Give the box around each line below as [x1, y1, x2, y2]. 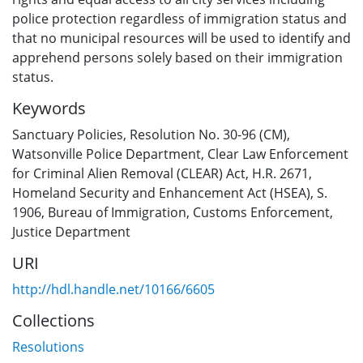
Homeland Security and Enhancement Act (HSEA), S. [12, 183, 327, 202]
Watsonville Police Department [12, 144, 201, 163]
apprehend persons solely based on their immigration [12, 48, 343, 66]
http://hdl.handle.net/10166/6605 [12, 280, 215, 298]
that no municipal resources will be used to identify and [12, 28, 351, 47]
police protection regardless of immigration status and [12, 9, 347, 28]
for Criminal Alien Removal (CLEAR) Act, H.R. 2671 [12, 164, 309, 182]
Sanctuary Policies [12, 125, 123, 143]
